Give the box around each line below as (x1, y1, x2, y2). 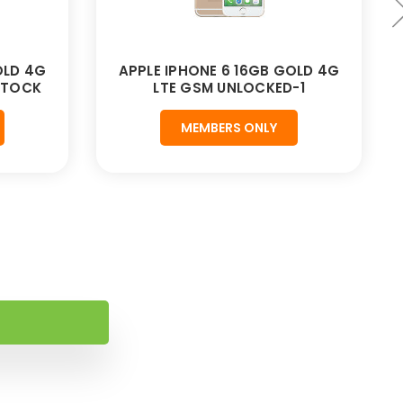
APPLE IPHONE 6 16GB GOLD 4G (118, 61, 340, 81)
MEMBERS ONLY (181, 119, 277, 138)
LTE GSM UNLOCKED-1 (153, 78, 305, 98)
